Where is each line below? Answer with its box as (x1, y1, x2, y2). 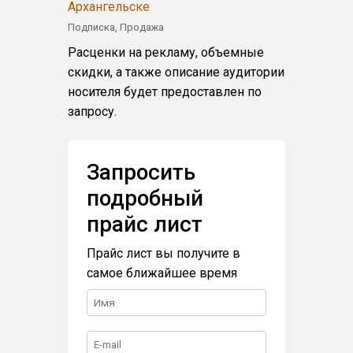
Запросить (87, 159, 196, 185)
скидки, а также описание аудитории (68, 65, 285, 80)
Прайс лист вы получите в (87, 246, 241, 261)
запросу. (68, 104, 117, 119)
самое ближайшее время (87, 266, 238, 281)
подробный (87, 185, 204, 211)
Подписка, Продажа (68, 21, 165, 33)
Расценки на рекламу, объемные (68, 45, 265, 60)
